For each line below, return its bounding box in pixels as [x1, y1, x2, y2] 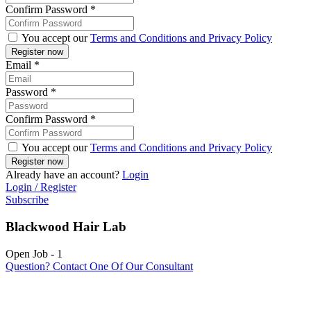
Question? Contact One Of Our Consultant [6, 260, 193, 272]
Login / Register [6, 181, 76, 194]
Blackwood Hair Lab [6, 219, 126, 235]
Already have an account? [6, 169, 122, 181]
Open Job [6, 247, 48, 260]
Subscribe [6, 194, 49, 206]
